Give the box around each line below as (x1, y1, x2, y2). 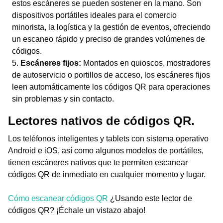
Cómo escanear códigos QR (8, 194, 108, 203)
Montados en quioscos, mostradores (83, 59, 211, 67)
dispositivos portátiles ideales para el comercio (12, 11, 177, 19)
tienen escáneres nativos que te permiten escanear (8, 158, 188, 167)
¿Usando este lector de (108, 194, 192, 203)
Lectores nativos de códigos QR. (8, 114, 195, 127)
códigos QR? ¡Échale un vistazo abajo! (8, 206, 145, 215)
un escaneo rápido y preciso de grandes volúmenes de (12, 35, 205, 43)
